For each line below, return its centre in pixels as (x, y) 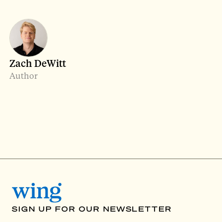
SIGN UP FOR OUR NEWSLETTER (92, 208)
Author (24, 76)
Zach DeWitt (38, 63)
